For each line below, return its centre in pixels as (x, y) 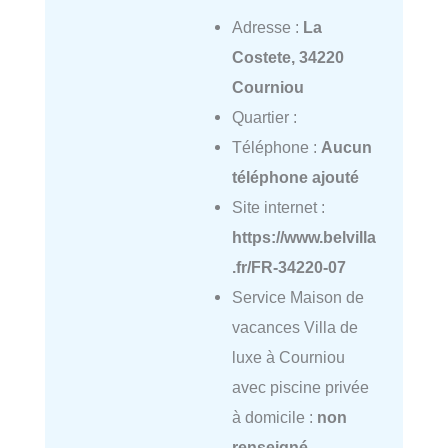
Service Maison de (297, 297)
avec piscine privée (300, 387)
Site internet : (278, 207)
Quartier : (264, 117)
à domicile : (274, 417)
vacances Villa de (294, 327)
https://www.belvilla (303, 237)
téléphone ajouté (295, 177)
